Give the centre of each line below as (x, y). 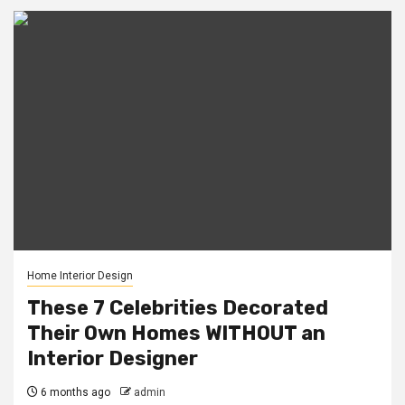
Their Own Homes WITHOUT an (176, 333)
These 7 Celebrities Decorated (178, 308)
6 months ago (74, 392)
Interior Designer (113, 358)
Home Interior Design (80, 276)
